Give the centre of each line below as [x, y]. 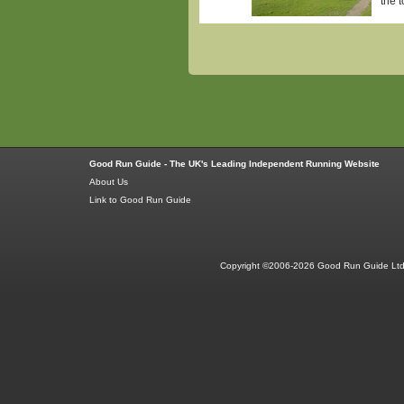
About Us [109, 181]
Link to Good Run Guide [140, 199]
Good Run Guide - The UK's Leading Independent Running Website [234, 163]
